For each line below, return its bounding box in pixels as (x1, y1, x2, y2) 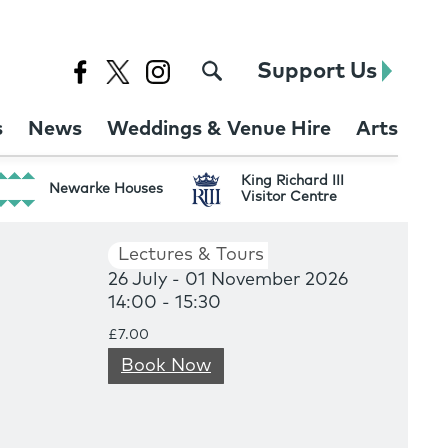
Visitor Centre (241, 189, 338, 204)
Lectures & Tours (118, 246, 264, 264)
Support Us (257, 61, 382, 83)
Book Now (121, 357, 211, 375)
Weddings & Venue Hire (107, 119, 331, 139)
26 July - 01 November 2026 (108, 271, 348, 289)
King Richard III (241, 173, 345, 188)
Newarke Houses (49, 181, 164, 196)
